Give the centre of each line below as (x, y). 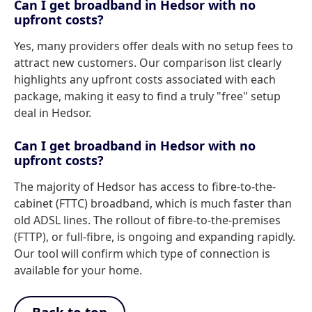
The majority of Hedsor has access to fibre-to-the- (145, 187)
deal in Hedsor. (53, 113)
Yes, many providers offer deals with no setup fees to (154, 46)
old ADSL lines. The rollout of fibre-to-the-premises (147, 220)
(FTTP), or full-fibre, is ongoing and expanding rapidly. (155, 237)
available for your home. (78, 270)
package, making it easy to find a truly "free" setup (147, 96)
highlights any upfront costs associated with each (145, 79)
